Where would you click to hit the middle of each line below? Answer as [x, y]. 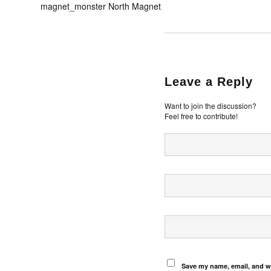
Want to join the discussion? [211, 105]
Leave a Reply [209, 81]
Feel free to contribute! [201, 116]
